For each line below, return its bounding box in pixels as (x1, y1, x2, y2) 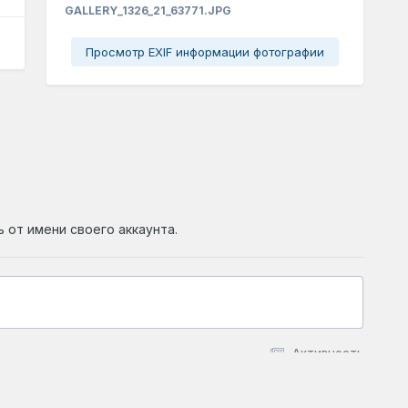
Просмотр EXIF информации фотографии (85, 44, 324, 59)
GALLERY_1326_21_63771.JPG (64, 3, 231, 17)
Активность (292, 344, 364, 360)
